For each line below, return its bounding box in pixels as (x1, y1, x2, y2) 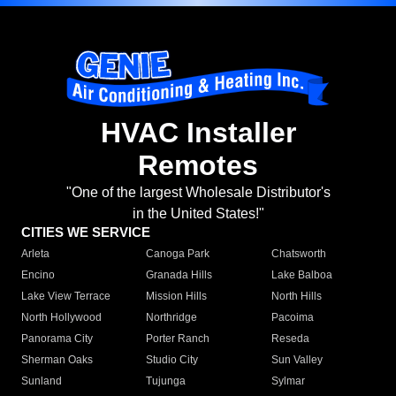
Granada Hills (146, 269, 213, 282)
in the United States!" (132, 206, 264, 222)
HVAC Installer (100, 117, 296, 149)
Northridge (146, 311, 198, 324)
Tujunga (146, 375, 187, 388)
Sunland (21, 375, 62, 388)
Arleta (21, 247, 49, 261)
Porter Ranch (146, 332, 210, 346)
